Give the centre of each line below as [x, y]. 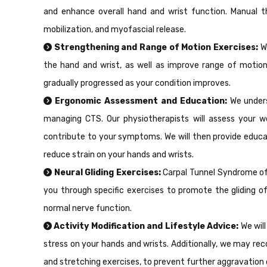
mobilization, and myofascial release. [115, 29]
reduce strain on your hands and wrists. [119, 154]
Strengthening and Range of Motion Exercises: [156, 47]
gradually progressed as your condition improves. [137, 83]
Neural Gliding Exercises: [106, 172]
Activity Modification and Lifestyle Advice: [145, 226]
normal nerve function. [88, 208]
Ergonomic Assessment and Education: [139, 101]
